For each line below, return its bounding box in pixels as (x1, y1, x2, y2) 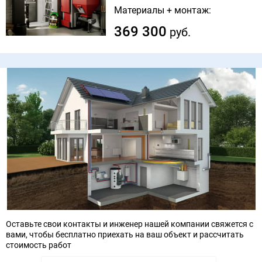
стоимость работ (6, 240, 71, 250)
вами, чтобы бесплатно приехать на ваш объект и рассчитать (6, 229, 244, 239)
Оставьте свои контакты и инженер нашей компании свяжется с (6, 219, 253, 229)
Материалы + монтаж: (114, 4, 212, 16)
